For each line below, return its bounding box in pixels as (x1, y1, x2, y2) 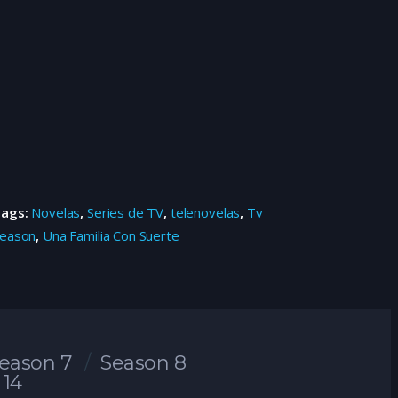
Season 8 (100, 351, 187, 376)
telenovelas (170, 203, 241, 222)
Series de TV (87, 203, 164, 222)
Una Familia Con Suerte (43, 227, 179, 245)
